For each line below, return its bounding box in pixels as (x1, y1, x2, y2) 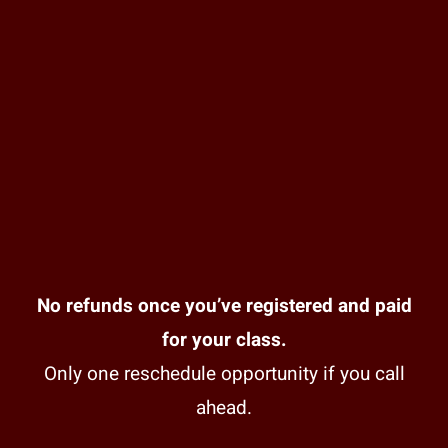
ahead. (196, 393, 252, 422)
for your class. (161, 325, 287, 354)
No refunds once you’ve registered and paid (36, 291, 412, 320)
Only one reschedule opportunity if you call (43, 359, 405, 388)
